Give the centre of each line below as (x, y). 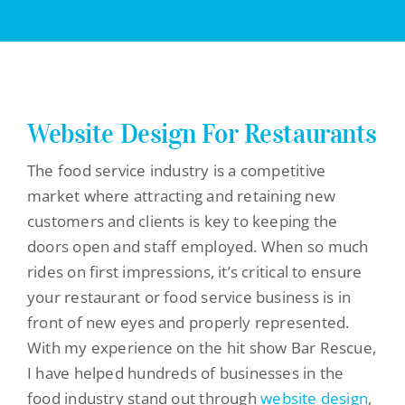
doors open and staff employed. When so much (198, 246)
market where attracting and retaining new (181, 195)
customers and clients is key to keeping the (182, 221)
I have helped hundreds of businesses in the (185, 372)
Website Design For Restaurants (202, 133)
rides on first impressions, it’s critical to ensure (194, 271)
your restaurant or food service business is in (189, 297)
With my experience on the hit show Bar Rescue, (202, 347)
